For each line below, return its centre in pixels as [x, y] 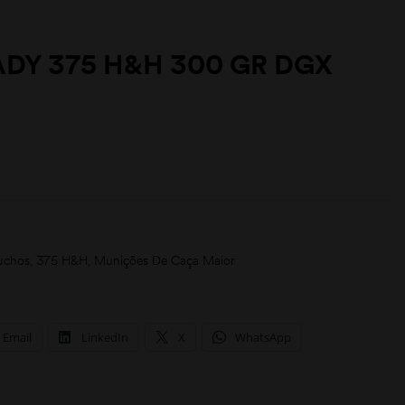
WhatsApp [263, 338]
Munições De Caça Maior [165, 261]
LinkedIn [105, 338]
